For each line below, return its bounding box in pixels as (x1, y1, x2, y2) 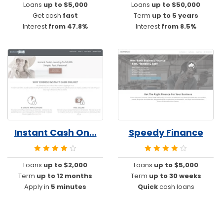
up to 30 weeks (148, 171, 201, 181)
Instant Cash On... (14, 126, 97, 139)
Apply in (24, 182, 51, 192)
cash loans (157, 182, 194, 192)
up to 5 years (151, 10, 198, 20)
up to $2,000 (43, 160, 87, 170)
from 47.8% (48, 21, 88, 31)
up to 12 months (37, 171, 92, 181)
